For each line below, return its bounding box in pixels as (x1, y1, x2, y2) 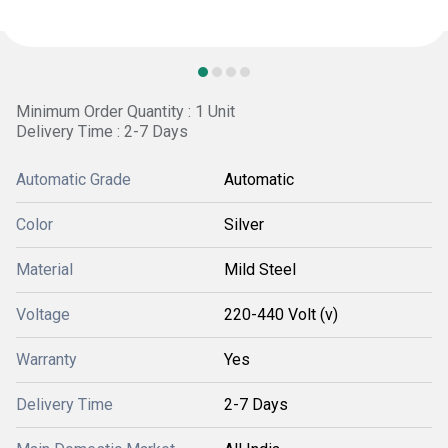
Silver (224, 215, 264, 234)
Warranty (16, 350, 77, 369)
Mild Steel (224, 260, 296, 279)
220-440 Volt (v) (224, 305, 338, 324)
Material (16, 260, 73, 279)
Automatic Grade (16, 170, 131, 189)
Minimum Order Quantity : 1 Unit (16, 102, 235, 121)
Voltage (16, 305, 70, 324)
